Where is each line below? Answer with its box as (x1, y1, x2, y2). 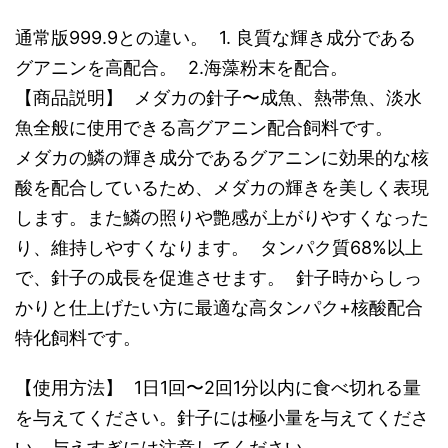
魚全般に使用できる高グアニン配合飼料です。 (15, 117, 393, 138)
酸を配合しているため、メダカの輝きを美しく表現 (15, 177, 429, 198)
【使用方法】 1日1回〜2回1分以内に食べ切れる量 (15, 377, 421, 398)
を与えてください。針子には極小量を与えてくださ (15, 407, 429, 428)
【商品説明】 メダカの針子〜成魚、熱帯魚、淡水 (15, 87, 422, 108)
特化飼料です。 (15, 327, 141, 348)
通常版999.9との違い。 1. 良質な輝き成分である (15, 27, 416, 48)
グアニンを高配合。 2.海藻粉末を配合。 (15, 57, 359, 78)
